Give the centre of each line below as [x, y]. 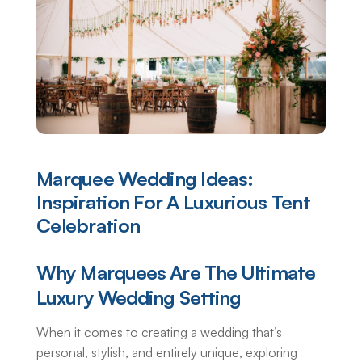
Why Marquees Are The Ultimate [176, 273]
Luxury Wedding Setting [139, 298]
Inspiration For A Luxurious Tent [173, 202]
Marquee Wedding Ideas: [145, 179]
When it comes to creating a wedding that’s [159, 333]
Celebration [88, 226]
